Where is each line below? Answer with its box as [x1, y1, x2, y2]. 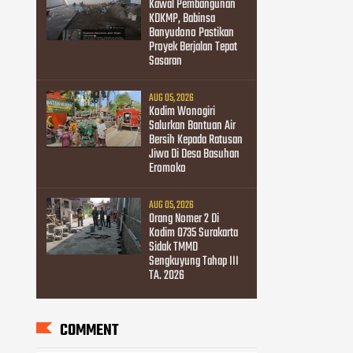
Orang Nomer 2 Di [148, 209, 219, 230]
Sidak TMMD [148, 237, 198, 258]
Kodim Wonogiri [148, 101, 215, 122]
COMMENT [60, 318, 118, 343]
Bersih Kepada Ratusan [148, 129, 243, 150]
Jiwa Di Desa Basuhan [148, 143, 240, 165]
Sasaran [148, 50, 182, 72]
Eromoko [148, 158, 186, 179]
